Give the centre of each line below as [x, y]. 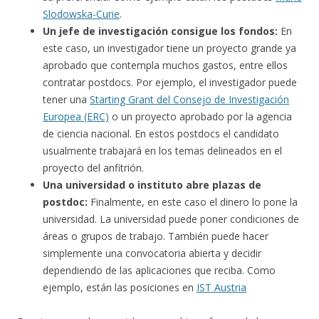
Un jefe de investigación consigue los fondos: [160, 31]
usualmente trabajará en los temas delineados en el [162, 151]
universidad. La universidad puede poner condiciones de [171, 219]
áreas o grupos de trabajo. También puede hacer [156, 236]
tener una [66, 100]
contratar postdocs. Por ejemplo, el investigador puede [170, 83]
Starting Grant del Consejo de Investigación [189, 100]
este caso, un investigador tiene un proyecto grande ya [169, 48]
